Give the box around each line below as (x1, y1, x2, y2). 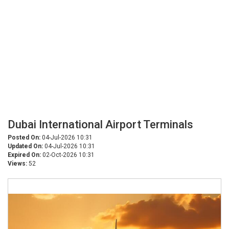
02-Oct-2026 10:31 (41, 151, 95, 158)
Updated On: (8, 143, 43, 150)
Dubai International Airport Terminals (8, 118, 193, 131)
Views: (8, 160, 27, 167)
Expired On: (8, 151, 41, 158)
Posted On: (8, 134, 40, 141)
